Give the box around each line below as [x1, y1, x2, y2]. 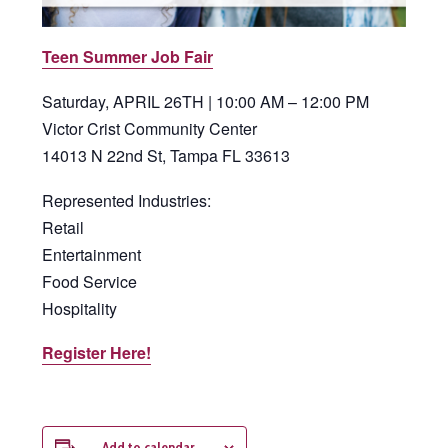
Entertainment [42, 242, 141, 266]
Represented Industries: [42, 188, 211, 212]
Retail [42, 215, 84, 239]
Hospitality [42, 296, 117, 320]
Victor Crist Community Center [42, 117, 257, 140]
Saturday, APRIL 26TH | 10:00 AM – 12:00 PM [42, 90, 369, 113]
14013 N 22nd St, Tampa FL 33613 [42, 144, 290, 167]
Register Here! [42, 341, 151, 365]
